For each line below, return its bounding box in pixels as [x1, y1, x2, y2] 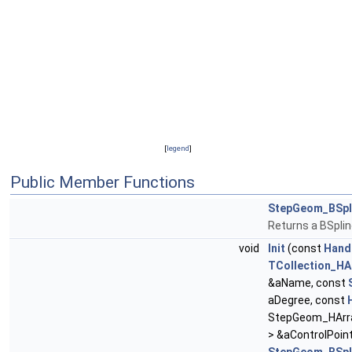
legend [166, 144, 189, 153]
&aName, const [268, 277, 348, 290]
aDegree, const [268, 294, 347, 307]
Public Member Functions [10, 173, 195, 192]
